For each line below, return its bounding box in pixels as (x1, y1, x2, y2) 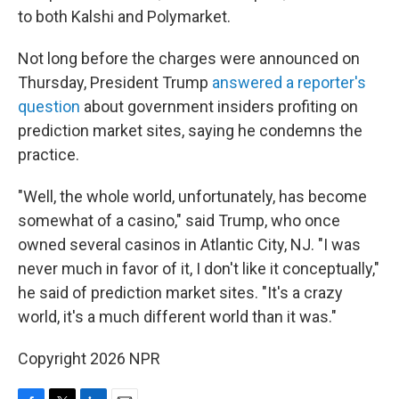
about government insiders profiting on (80, 97, 358, 116)
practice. (18, 145, 79, 164)
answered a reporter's (212, 73, 366, 92)
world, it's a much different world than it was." (18, 307, 337, 326)
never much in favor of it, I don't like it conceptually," (18, 259, 379, 278)
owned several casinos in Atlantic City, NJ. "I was (18, 235, 361, 254)
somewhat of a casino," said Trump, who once (18, 211, 340, 230)
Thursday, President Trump (18, 73, 212, 92)
